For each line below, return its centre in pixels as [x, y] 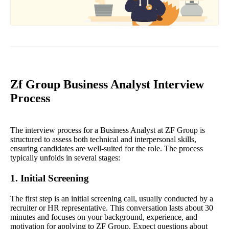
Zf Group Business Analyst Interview [107, 85]
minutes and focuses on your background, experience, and [104, 217]
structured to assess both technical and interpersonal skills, [103, 140]
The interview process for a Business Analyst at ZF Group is [108, 130]
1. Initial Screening [50, 178]
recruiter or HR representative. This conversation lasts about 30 [112, 208]
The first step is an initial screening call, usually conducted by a [112, 199]
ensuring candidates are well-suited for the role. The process [107, 149]
